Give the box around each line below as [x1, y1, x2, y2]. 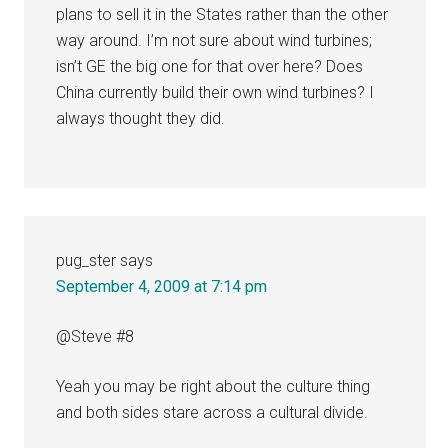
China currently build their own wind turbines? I [56, 82, 375, 102]
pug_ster [56, 250, 117, 270]
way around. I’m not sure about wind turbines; [56, 30, 373, 50]
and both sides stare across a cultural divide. [56, 402, 369, 422]
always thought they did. [56, 108, 226, 128]
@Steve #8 [56, 326, 135, 346]
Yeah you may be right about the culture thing [56, 376, 371, 396]
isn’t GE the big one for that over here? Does [56, 56, 364, 76]
